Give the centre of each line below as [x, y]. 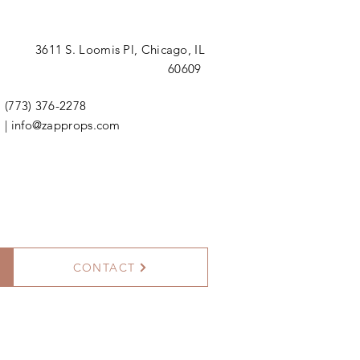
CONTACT [104, 267]
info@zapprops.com [65, 125]
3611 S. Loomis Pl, [88, 49]
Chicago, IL [173, 49]
